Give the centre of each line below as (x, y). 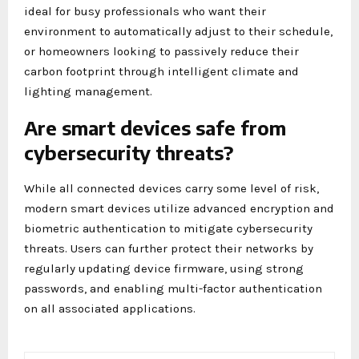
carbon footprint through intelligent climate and (161, 71)
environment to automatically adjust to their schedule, (178, 31)
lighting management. (88, 91)
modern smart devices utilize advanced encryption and (179, 208)
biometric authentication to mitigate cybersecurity (168, 228)
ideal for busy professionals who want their (145, 11)
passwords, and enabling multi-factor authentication (173, 288)
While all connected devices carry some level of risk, (171, 188)
